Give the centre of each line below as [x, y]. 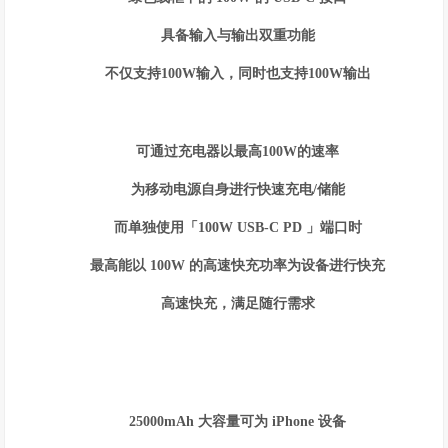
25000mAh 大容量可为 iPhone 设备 [238, 421]
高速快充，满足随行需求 [237, 303]
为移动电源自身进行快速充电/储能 [237, 189]
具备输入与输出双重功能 [237, 35]
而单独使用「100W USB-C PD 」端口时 [237, 227]
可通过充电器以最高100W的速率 [238, 151]
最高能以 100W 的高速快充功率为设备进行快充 [238, 265]
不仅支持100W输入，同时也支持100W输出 [237, 73]
